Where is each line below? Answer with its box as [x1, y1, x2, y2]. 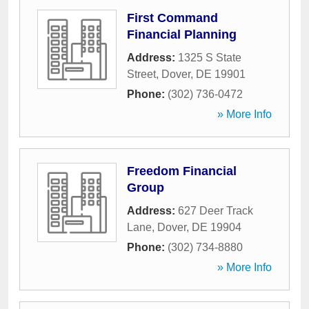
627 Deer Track [178, 205, 253, 217]
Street [127, 68, 156, 80]
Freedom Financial [127, 164, 237, 178]
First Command [127, 11, 218, 25]
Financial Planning [127, 28, 237, 41]
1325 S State [178, 52, 241, 63]
